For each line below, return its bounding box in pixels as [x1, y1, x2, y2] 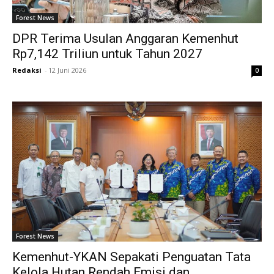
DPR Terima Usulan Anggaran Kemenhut [12, 31, 239, 46]
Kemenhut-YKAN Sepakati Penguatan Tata [12, 250, 251, 265]
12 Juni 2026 [48, 65, 86, 75]
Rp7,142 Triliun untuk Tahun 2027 [12, 46, 202, 61]
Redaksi [12, 65, 42, 75]
